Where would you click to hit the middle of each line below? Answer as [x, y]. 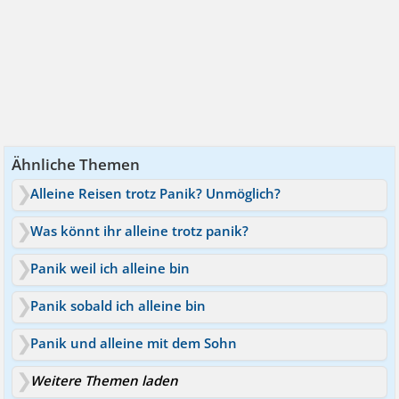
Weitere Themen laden [105, 380]
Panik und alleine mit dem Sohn [134, 342]
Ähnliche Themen [76, 164]
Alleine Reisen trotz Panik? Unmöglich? [156, 193]
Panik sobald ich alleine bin [118, 305]
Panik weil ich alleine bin [110, 268]
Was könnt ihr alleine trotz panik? [140, 230]
